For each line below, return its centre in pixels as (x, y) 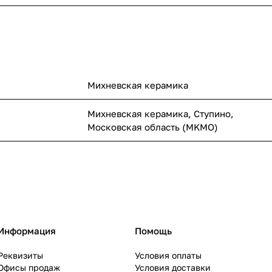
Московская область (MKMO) (153, 127)
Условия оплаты (168, 256)
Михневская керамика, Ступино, (161, 114)
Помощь (153, 231)
